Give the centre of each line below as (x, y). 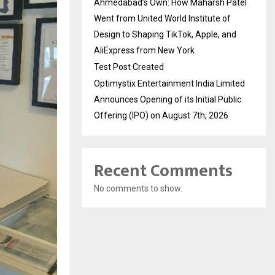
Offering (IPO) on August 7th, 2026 (161, 115)
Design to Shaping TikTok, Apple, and (165, 34)
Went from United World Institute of (162, 18)
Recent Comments (163, 171)
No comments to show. (138, 188)
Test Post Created (129, 67)
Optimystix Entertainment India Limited (169, 83)
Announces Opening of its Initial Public (168, 99)
